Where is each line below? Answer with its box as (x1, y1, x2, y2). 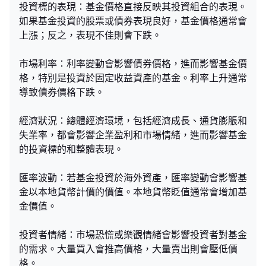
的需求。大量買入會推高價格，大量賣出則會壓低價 (19, 243, 237, 255)
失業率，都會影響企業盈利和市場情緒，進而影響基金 (19, 129, 247, 141)
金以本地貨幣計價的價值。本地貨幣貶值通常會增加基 (19, 186, 247, 198)
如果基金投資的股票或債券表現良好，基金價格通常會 (19, 15, 247, 27)
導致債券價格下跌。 (19, 86, 104, 98)
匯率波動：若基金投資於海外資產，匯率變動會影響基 (19, 172, 247, 183)
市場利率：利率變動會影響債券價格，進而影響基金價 (19, 58, 247, 69)
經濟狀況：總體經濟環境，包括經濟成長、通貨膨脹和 (19, 115, 247, 126)
